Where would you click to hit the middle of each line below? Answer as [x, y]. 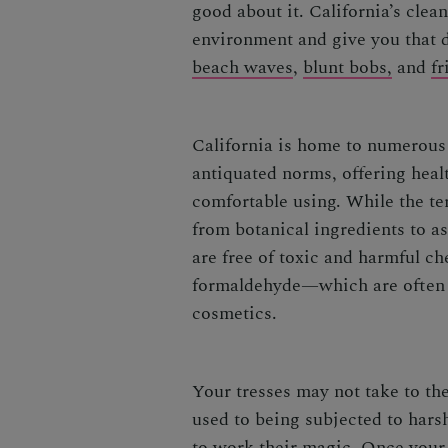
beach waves [242, 67]
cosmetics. [237, 313]
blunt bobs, [347, 67]
